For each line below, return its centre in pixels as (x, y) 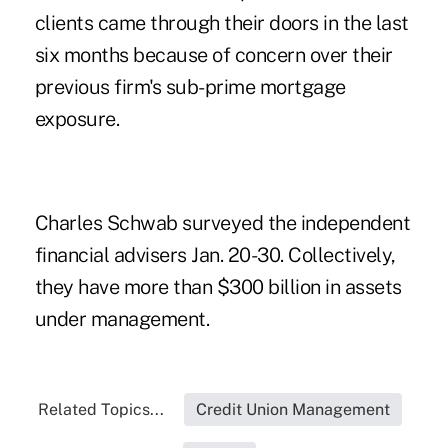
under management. (122, 318)
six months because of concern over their (213, 54)
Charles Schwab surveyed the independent (222, 222)
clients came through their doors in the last (221, 22)
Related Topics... (100, 409)
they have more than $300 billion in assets (218, 286)
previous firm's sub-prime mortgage (190, 86)
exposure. (77, 118)
